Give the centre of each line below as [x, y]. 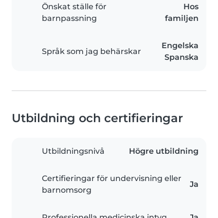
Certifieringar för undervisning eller [112, 179]
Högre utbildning [164, 151]
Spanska [182, 57]
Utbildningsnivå [73, 151]
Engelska [180, 46]
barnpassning [69, 18]
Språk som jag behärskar [91, 52]
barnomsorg [67, 190]
